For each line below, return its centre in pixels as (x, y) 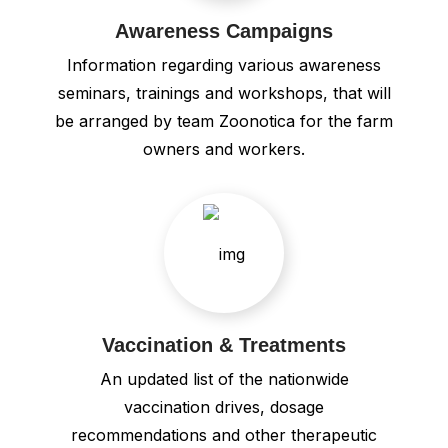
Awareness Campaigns (224, 30)
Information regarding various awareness (224, 64)
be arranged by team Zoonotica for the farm (224, 120)
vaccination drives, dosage (224, 406)
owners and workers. (224, 148)
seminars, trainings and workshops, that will (224, 92)
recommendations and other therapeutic (224, 434)
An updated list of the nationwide (224, 378)
